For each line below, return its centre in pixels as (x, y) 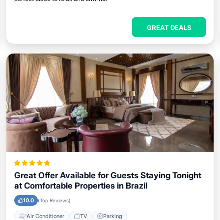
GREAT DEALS (169, 27)
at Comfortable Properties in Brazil (81, 186)
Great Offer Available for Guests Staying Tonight (108, 175)
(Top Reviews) (54, 200)
